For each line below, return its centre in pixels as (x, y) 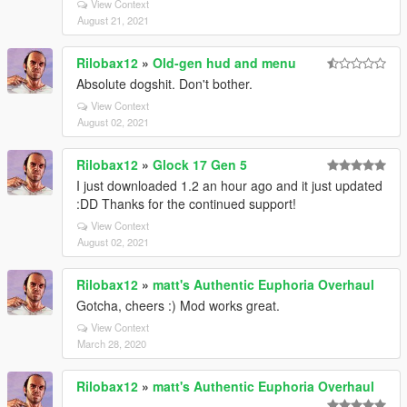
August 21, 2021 (113, 20)
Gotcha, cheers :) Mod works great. (178, 305)
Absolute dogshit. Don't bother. (164, 84)
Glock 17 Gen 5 (200, 164)
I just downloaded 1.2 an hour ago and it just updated (229, 185)
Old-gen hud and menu (224, 63)
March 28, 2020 (112, 343)
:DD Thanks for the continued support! (186, 203)
